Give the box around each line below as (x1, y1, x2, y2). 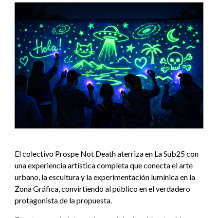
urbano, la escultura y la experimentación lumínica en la (15, 172, 195, 182)
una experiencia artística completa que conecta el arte (15, 160, 193, 170)
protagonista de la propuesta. (15, 195, 115, 205)
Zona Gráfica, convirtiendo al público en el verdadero (15, 183, 190, 193)
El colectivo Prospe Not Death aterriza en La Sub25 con (15, 148, 199, 158)
